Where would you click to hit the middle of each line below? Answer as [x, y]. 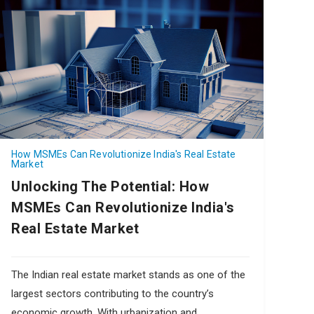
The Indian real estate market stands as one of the [128, 274]
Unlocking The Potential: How [110, 186]
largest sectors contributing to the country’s [112, 293]
